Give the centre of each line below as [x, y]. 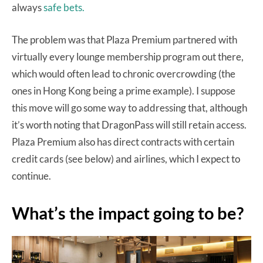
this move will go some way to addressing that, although [129, 107]
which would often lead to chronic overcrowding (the [124, 73]
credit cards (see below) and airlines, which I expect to [126, 159]
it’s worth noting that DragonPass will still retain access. [129, 124]
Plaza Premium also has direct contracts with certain [123, 141]
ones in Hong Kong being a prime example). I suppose [124, 90]
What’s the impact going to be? [128, 213]
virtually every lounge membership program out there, [128, 56]
